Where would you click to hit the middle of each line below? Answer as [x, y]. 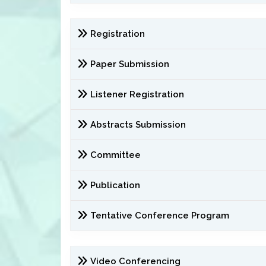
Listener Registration [137, 94]
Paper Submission [130, 64]
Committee [115, 155]
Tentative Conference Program [160, 216]
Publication [115, 185]
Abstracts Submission [138, 125]
